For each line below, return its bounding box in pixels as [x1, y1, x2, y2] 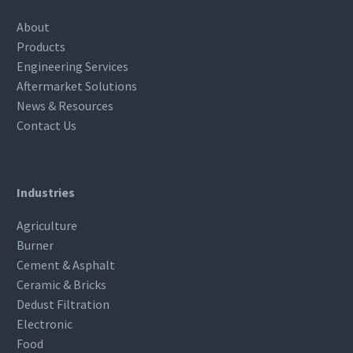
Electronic [17, 316, 72, 333]
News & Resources [17, 97, 113, 113]
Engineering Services [17, 58, 128, 74]
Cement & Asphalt [17, 257, 115, 273]
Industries [17, 184, 75, 200]
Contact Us [17, 117, 76, 133]
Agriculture [17, 217, 77, 234]
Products [17, 38, 65, 54]
